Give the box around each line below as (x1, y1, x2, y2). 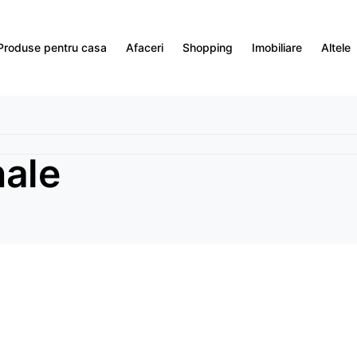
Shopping (182, 41, 233, 54)
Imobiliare (252, 41, 302, 54)
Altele (321, 41, 351, 54)
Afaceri (126, 41, 163, 54)
